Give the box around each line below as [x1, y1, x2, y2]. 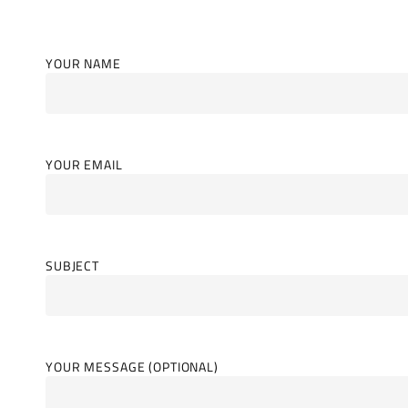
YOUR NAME [46, 54, 121, 75]
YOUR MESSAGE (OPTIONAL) [46, 357, 219, 378]
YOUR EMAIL [46, 155, 123, 176]
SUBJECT [46, 256, 100, 277]
